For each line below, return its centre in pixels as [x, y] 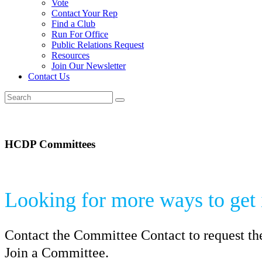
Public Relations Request [98, 45]
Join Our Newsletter [89, 66]
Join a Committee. [57, 252]
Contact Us [49, 77]
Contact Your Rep [85, 13]
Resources [70, 56]
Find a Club [73, 24]
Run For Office [80, 35]
